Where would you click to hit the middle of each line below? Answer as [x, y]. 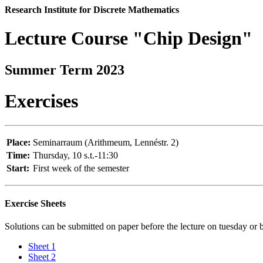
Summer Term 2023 [65, 70]
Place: [18, 142]
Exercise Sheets [35, 204]
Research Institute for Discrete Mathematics [92, 10]
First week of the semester [81, 168]
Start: [18, 168]
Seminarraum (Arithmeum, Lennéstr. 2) [106, 142]
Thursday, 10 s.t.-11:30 [75, 155]
